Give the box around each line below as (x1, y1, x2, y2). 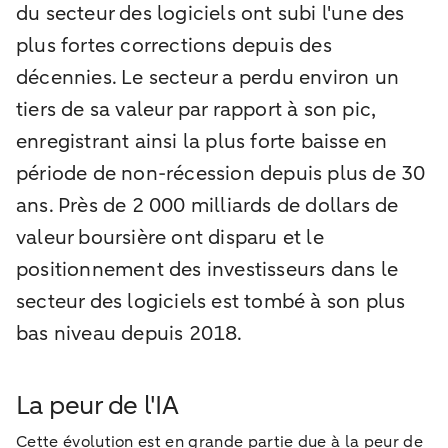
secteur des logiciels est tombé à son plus (16, 287, 406, 315)
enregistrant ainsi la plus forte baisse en (16, 127, 388, 155)
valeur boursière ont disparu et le (16, 223, 324, 251)
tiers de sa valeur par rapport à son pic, (16, 95, 376, 123)
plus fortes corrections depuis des (16, 31, 332, 59)
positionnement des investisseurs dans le (16, 255, 399, 283)
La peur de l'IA (16, 387, 179, 423)
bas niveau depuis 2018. (16, 319, 243, 347)
